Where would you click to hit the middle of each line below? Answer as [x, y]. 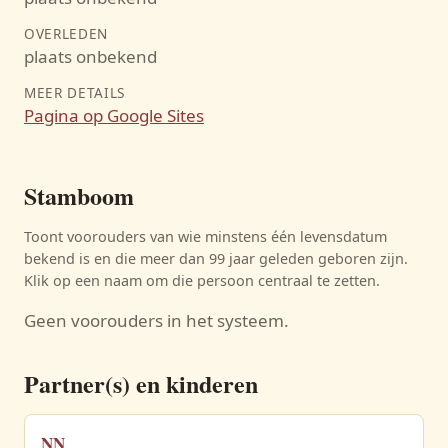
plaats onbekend [90, 56]
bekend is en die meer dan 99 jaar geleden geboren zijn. [216, 258]
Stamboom [79, 195]
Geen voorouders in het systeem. [156, 320]
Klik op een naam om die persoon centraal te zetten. [202, 280]
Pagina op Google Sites [114, 115]
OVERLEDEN [66, 33]
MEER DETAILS [75, 92]
